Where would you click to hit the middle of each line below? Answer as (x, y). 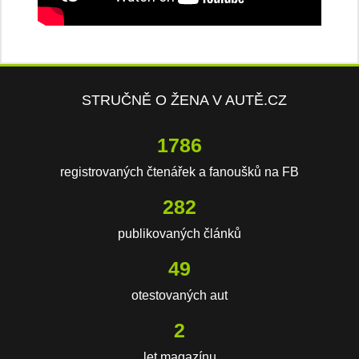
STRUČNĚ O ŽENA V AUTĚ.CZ (184, 101)
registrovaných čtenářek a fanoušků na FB (179, 172)
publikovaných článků (179, 234)
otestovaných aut (179, 296)
